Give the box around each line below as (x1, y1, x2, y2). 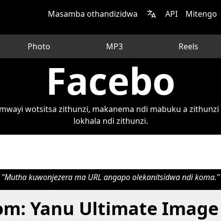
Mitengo (185, 8, 217, 19)
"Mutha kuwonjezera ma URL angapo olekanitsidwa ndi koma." (1, 172, 220, 183)
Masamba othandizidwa (48, 8, 138, 19)
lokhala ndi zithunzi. (73, 115, 148, 126)
